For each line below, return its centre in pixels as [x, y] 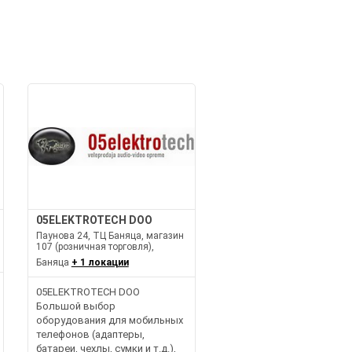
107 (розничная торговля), [95, 246]
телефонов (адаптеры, [90, 334]
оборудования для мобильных [109, 320]
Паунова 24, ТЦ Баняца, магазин [110, 235]
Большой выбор [75, 306]
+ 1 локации [100, 262]
